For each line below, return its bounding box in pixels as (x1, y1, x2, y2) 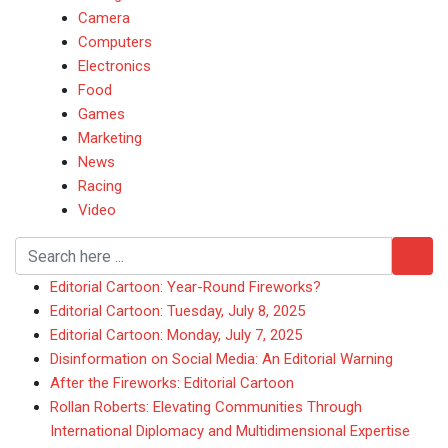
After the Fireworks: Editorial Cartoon (50, 374, 294, 392)
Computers (77, 33, 152, 51)
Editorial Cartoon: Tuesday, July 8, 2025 (50, 302, 305, 320)
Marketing (77, 129, 142, 147)
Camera (77, 9, 130, 27)
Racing (77, 177, 122, 195)
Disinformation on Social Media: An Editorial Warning (50, 350, 393, 368)
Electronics (77, 57, 151, 75)
